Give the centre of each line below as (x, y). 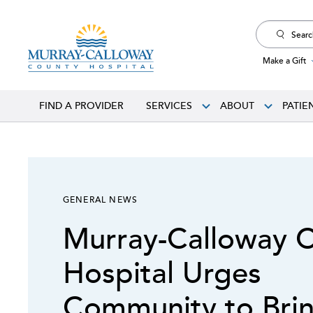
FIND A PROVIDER (81, 105)
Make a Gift (284, 60)
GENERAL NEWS (100, 199)
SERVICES (169, 105)
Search (270, 28)
